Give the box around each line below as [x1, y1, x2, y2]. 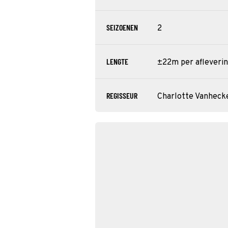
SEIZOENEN [106, 22, 138, 32]
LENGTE [106, 56, 128, 66]
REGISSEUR [106, 91, 137, 100]
